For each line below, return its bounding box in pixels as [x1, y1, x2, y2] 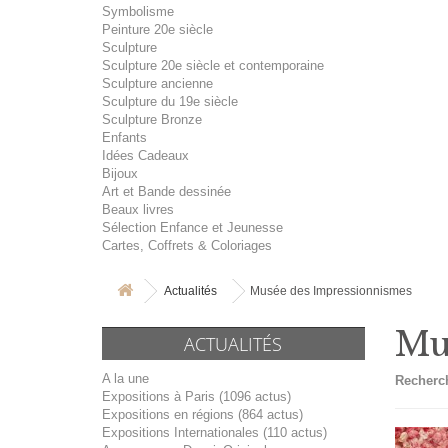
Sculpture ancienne [102, 76, 213, 91]
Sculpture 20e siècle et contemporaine [102, 58, 324, 73]
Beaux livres [102, 202, 174, 217]
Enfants [102, 130, 147, 145]
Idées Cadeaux [102, 148, 189, 163]
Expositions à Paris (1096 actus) [102, 389, 291, 404]
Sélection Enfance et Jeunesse [102, 220, 283, 235]
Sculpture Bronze [102, 112, 202, 127]
